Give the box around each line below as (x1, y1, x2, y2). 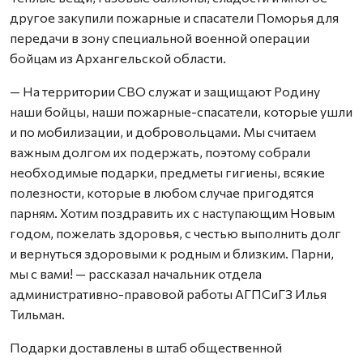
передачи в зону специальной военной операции (10, 30, 310, 45)
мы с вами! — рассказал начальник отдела (10, 266, 262, 281)
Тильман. (10, 306, 65, 322)
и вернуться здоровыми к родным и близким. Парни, (10, 246, 334, 261)
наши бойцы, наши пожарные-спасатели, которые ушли (10, 104, 352, 119)
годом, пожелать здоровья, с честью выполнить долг (10, 225, 341, 241)
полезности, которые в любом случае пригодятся (10, 185, 314, 200)
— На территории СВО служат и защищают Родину (10, 83, 320, 99)
